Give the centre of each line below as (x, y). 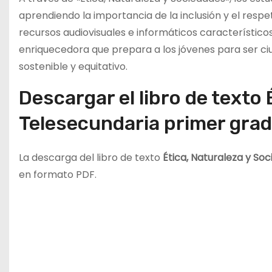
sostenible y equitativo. (73, 67)
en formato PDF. (58, 175)
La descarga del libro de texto (91, 158)
